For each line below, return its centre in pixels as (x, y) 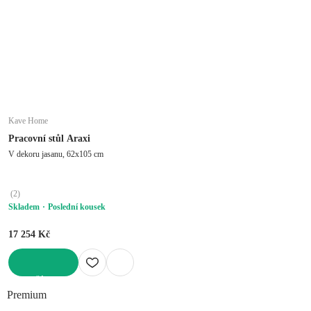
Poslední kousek (77, 207)
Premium (27, 294)
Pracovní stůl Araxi (49, 138)
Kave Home (28, 120)
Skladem (24, 207)
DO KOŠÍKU (32, 281)
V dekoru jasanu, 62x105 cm (56, 154)
